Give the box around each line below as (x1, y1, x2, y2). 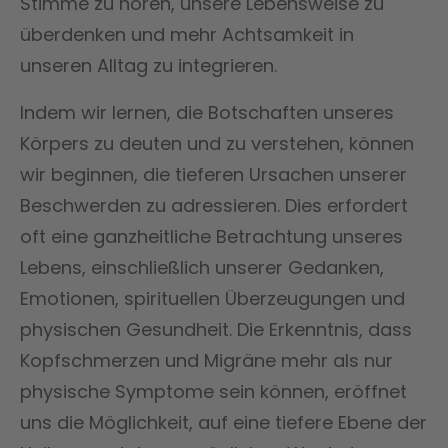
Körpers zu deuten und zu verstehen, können (20, 130, 414, 156)
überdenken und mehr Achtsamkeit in (20, 21, 354, 47)
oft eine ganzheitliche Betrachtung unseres (20, 223, 403, 249)
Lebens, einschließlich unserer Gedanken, (20, 254, 384, 280)
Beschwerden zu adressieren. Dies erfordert (20, 192, 408, 218)
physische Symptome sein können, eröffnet (20, 378, 407, 404)
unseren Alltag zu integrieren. (20, 52, 277, 78)
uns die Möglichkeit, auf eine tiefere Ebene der (20, 409, 427, 435)
